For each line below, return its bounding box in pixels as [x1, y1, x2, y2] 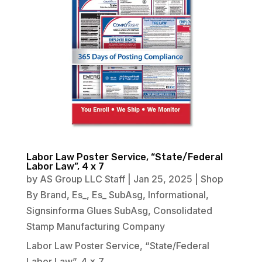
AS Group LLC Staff [39, 173, 125, 185]
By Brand [26, 188, 67, 201]
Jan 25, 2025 [133, 173, 192, 185]
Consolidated [153, 204, 212, 216]
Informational [147, 188, 206, 201]
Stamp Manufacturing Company [26, 220, 165, 232]
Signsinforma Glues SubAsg [26, 204, 148, 216]
